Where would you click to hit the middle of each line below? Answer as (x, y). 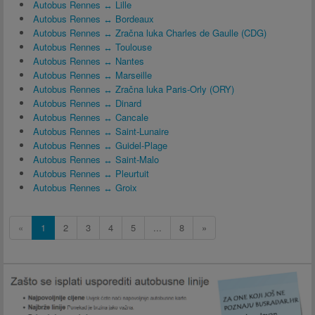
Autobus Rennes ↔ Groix (85, 187)
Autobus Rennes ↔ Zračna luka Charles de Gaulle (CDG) (150, 33)
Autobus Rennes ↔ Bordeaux (94, 19)
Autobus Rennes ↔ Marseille (92, 75)
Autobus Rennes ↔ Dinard (87, 103)
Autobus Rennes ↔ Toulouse (92, 47)
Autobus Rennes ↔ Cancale (91, 117)
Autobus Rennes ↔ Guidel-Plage (100, 145)
